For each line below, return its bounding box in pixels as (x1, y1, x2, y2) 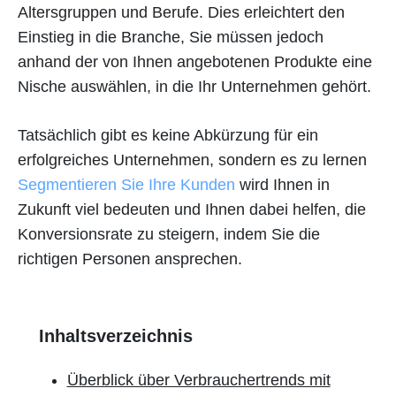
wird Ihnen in (235, 176, 330, 194)
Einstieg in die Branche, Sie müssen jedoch (18, 28, 324, 46)
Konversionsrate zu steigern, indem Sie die (18, 225, 320, 243)
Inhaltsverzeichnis (39, 326, 193, 346)
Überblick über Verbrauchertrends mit (66, 371, 331, 389)
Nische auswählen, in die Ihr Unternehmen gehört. (18, 78, 371, 95)
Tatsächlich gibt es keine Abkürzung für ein (18, 126, 318, 144)
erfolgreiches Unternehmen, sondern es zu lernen (18, 151, 367, 169)
